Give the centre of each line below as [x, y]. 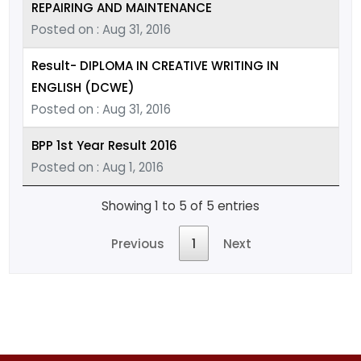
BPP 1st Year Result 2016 [104, 145]
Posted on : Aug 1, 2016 [97, 167]
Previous [137, 243]
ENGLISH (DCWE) [83, 87]
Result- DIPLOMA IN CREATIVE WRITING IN [155, 65]
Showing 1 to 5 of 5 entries [180, 206]
